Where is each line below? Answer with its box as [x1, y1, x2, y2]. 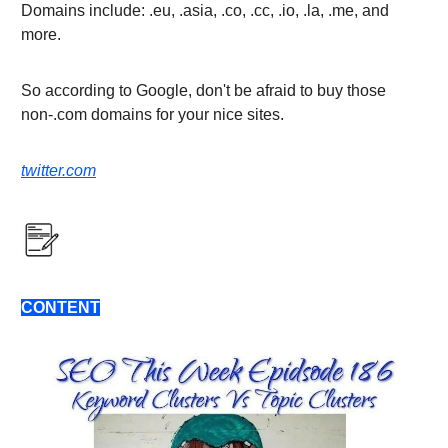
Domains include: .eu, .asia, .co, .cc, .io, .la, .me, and [21, 2, 389, 20]
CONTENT [21, 298, 100, 316]
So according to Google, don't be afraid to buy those [21, 82, 386, 100]
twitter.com [21, 162, 96, 180]
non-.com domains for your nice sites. [21, 106, 284, 124]
